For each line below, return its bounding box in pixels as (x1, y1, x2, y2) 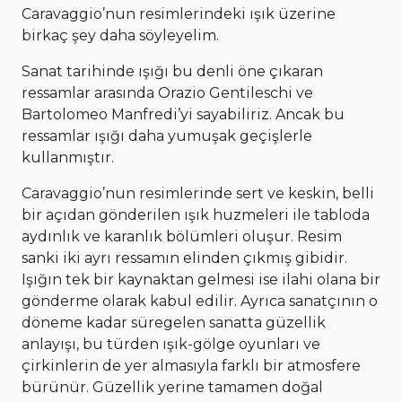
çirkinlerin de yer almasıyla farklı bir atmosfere (22, 356, 361, 374)
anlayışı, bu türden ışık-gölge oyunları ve (22, 335, 320, 353)
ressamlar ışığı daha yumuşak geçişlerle (22, 127, 312, 144)
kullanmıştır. (22, 148, 118, 166)
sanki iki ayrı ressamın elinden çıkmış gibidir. (22, 249, 347, 267)
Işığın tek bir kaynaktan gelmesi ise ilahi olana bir (22, 270, 380, 288)
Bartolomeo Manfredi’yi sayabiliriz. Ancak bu (22, 105, 345, 123)
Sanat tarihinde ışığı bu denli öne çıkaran (22, 62, 323, 80)
